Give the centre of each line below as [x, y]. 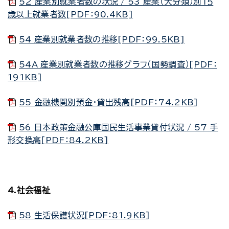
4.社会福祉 [29, 190]
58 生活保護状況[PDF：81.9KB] [85, 215]
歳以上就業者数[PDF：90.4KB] [71, 14]
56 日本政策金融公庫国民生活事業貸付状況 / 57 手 [119, 127]
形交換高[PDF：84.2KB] [58, 140]
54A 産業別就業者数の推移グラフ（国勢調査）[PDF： [118, 64]
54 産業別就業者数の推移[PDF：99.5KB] [102, 39]
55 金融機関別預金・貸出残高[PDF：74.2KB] [109, 102]
